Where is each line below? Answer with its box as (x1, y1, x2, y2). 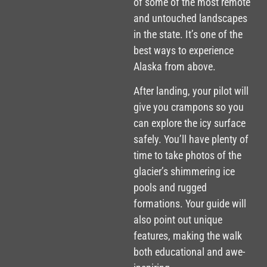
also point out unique (133, 213, 222, 226)
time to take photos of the (133, 149, 241, 162)
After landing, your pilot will (133, 85, 249, 98)
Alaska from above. (133, 60, 216, 73)
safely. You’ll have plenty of (133, 133, 249, 146)
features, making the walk (133, 229, 242, 243)
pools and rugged (133, 181, 207, 194)
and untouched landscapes (133, 11, 247, 24)
